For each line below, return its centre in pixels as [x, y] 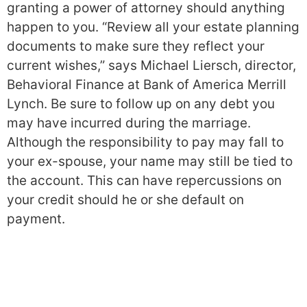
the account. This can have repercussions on [144, 180]
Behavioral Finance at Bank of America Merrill [147, 84]
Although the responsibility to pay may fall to [145, 142]
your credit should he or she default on [125, 199]
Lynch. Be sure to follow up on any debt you [141, 103]
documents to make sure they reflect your [136, 46]
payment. [36, 219]
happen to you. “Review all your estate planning [153, 27]
